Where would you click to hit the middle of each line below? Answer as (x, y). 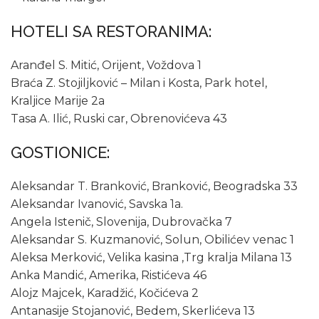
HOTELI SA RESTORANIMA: (111, 32)
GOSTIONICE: (60, 153)
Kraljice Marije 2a (58, 101)
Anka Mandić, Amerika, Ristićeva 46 (109, 276)
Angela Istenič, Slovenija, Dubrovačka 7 (121, 222)
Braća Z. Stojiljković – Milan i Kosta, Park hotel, (139, 83)
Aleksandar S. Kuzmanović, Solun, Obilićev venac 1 (152, 240)
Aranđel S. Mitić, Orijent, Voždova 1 (106, 66)
